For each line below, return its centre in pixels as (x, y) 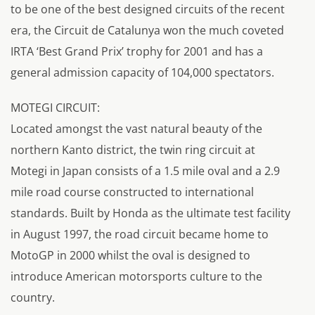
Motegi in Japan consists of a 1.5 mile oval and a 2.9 (145, 171)
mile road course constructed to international (132, 192)
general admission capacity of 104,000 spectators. (142, 73)
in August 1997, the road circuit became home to (140, 234)
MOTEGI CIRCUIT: (55, 108)
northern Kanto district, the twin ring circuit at (133, 150)
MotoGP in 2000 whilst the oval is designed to (130, 256)
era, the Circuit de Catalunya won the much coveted (147, 31)
